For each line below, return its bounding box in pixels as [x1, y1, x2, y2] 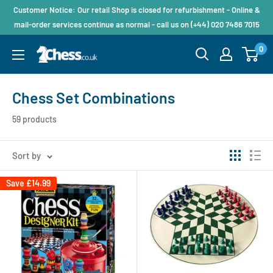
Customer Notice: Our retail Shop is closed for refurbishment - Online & [13, 5, 260, 15]
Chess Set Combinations [12, 88, 175, 107]
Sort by [12, 150, 41, 161]
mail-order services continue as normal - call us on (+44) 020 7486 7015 [13, 19, 260, 29]
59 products [12, 114, 57, 124]
